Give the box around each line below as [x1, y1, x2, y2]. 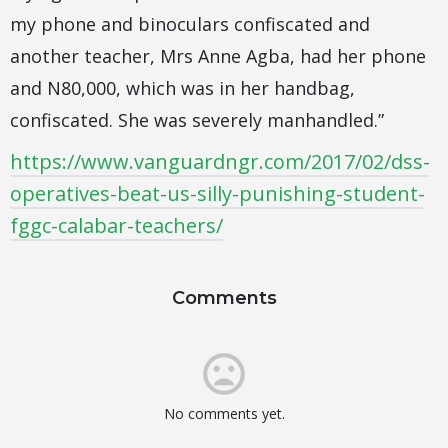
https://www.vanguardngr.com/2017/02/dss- [10, 148, 430, 176]
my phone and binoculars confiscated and [10, 12, 370, 37]
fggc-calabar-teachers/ [10, 212, 223, 240]
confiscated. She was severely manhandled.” [10, 108, 384, 133]
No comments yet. [163, 404, 285, 424]
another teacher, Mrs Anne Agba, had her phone [10, 44, 426, 69]
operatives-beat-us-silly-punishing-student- [10, 180, 425, 208]
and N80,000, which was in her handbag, [10, 76, 355, 101]
